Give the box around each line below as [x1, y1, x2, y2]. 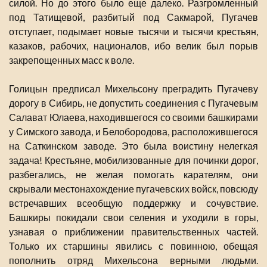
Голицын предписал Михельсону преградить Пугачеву [9, 83, 258, 95]
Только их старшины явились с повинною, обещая [9, 240, 258, 252]
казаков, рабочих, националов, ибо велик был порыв [9, 40, 258, 52]
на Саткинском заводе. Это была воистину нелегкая [9, 140, 258, 152]
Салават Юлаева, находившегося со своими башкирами [9, 111, 258, 123]
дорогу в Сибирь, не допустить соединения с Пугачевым [9, 97, 258, 109]
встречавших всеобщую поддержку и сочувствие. [9, 197, 258, 209]
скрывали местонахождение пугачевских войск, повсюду [9, 183, 258, 195]
